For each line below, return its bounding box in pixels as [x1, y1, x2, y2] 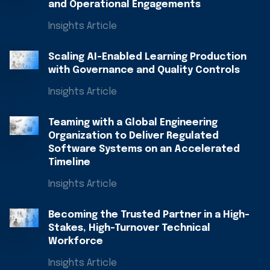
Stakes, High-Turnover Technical [48, 222, 210, 233]
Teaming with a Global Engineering [48, 117, 218, 128]
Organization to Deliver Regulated [48, 130, 219, 141]
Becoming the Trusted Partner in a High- [48, 209, 250, 220]
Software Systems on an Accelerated [48, 143, 240, 154]
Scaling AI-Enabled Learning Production [48, 51, 246, 62]
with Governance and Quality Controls [48, 64, 240, 75]
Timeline [48, 157, 90, 168]
